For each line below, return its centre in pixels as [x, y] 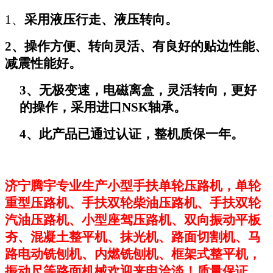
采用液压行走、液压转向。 [101, 19]
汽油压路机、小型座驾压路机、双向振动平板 [133, 220]
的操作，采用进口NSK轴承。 [103, 107]
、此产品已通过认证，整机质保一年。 [135, 134]
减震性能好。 [43, 63]
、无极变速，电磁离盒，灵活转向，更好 [141, 90]
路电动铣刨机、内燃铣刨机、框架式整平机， [133, 254]
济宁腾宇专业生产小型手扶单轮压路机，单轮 [133, 186]
